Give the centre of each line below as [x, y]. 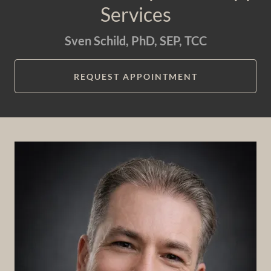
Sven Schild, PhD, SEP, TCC [135, 41]
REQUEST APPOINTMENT [135, 76]
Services [135, 14]
